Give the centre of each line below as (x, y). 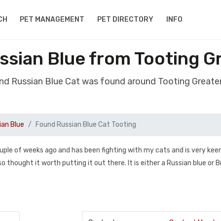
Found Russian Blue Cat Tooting (86, 125)
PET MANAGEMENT (52, 19)
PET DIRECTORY (126, 19)
